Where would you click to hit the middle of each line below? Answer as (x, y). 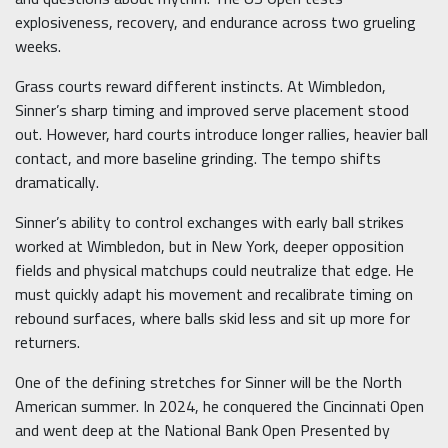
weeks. (38, 46)
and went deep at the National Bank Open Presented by (202, 430)
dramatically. (57, 182)
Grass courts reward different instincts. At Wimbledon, (200, 86)
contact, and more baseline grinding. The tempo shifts (198, 158)
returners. (47, 342)
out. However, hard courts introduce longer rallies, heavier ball (221, 134)
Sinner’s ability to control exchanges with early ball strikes (209, 222)
